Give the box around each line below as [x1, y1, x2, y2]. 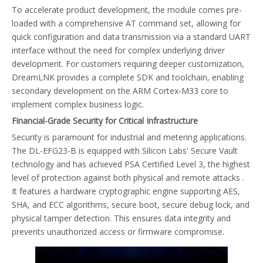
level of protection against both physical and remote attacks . [12, 171, 244, 183]
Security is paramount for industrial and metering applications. [12, 131, 247, 143]
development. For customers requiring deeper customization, [12, 58, 244, 69]
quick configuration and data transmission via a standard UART [12, 31, 251, 42]
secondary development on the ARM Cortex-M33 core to [12, 85, 228, 96]
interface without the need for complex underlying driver [12, 44, 225, 56]
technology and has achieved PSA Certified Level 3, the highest [12, 158, 250, 170]
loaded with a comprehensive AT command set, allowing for [12, 17, 241, 29]
